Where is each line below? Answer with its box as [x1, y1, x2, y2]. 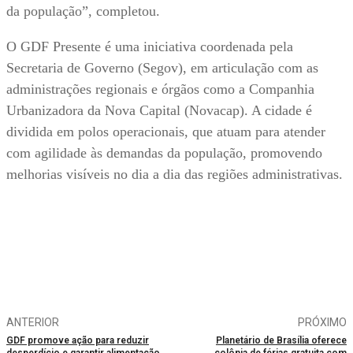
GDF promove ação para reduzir [6, 335, 149, 347]
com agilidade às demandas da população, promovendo [6, 145, 322, 162]
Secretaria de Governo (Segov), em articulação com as [6, 60, 318, 76]
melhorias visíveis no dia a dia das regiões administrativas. [6, 166, 343, 183]
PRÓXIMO [297, 316, 347, 329]
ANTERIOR [6, 316, 59, 329]
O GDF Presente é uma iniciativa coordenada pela [6, 39, 293, 55]
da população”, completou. [6, 3, 160, 20]
